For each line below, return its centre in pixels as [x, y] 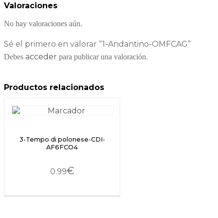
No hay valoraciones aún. [43, 23]
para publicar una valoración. [102, 56]
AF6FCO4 [62, 147]
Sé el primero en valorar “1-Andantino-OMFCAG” [97, 44]
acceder [41, 56]
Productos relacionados [54, 87]
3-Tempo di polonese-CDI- [62, 140]
